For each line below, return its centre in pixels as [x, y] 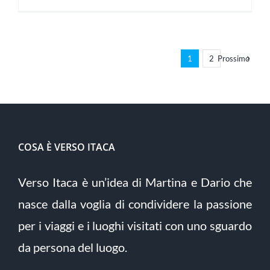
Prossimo [233, 58]
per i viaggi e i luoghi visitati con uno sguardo [135, 225]
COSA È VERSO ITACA [67, 147]
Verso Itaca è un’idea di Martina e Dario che [135, 182]
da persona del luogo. [73, 247]
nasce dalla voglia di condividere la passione [135, 203]
